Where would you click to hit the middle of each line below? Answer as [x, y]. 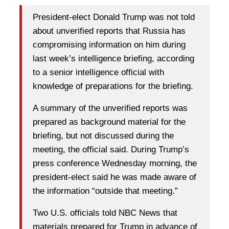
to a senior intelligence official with [98, 73]
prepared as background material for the [109, 122]
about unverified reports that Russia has [109, 31]
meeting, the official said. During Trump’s [111, 150]
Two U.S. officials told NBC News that [105, 213]
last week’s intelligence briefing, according [113, 59]
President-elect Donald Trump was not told [114, 17]
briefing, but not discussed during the [103, 136]
